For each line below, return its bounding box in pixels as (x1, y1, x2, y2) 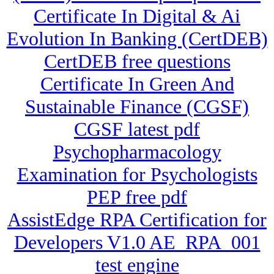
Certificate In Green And (40, 73, 234, 95)
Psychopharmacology (53, 141, 221, 163)
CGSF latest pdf (74, 118, 200, 141)
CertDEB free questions (43, 50, 231, 73)
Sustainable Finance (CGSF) (25, 95, 249, 118)
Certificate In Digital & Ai (34, 5, 240, 28)
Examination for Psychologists (17, 163, 257, 186)
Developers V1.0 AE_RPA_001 (13, 231, 261, 254)
